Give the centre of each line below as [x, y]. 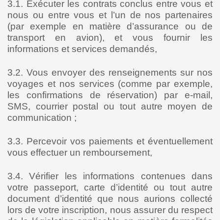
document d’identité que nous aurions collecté [110, 199]
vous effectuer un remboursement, [80, 152]
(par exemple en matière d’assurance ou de [110, 26]
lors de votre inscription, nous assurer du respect [110, 210]
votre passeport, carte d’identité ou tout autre [110, 187]
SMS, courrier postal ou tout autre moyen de [110, 106]
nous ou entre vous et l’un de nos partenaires [110, 15]
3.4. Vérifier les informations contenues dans [110, 176]
